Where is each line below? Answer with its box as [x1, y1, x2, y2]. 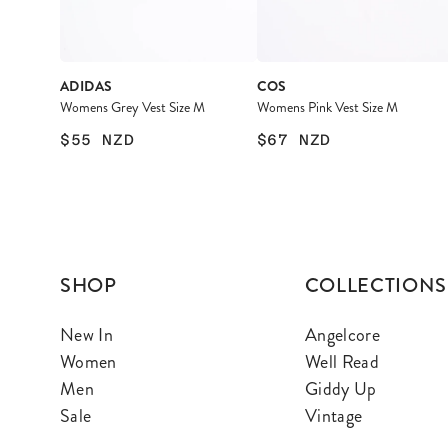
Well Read [304, 348, 380, 375]
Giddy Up [304, 375, 377, 402]
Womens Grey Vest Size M [60, 97, 205, 117]
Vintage [304, 402, 363, 429]
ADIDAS [60, 75, 113, 96]
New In [60, 321, 114, 348]
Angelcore [304, 321, 381, 348]
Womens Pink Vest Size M [256, 97, 398, 117]
